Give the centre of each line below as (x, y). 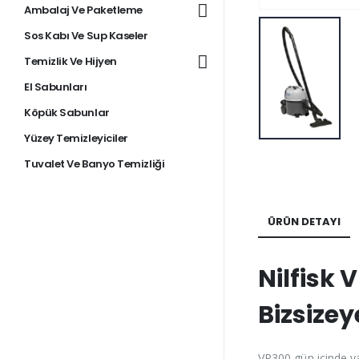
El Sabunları (56, 87)
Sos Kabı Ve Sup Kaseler (86, 36)
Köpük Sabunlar (67, 113)
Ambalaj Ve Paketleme (83, 10)
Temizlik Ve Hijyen (71, 62)
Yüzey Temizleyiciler (76, 139)
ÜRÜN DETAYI (304, 221)
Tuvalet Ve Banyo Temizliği (95, 164)
